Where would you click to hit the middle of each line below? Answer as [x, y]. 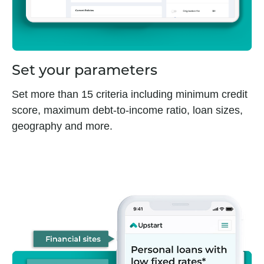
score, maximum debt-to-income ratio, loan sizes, [127, 110]
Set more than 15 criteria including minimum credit [130, 95]
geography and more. [62, 126]
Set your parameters [85, 72]
